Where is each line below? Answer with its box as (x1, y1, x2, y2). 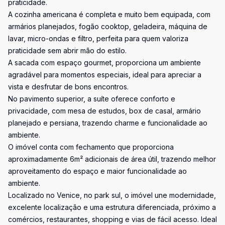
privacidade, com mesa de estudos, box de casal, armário (8, 106, 201, 115)
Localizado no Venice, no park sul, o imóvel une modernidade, (8, 191, 216, 199)
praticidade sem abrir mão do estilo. (8, 46, 127, 55)
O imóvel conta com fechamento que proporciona (8, 143, 174, 151)
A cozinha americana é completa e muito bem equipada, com (8, 10, 210, 19)
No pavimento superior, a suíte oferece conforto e (8, 94, 175, 103)
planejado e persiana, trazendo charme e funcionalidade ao (8, 119, 207, 127)
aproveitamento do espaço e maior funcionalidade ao (8, 167, 187, 175)
